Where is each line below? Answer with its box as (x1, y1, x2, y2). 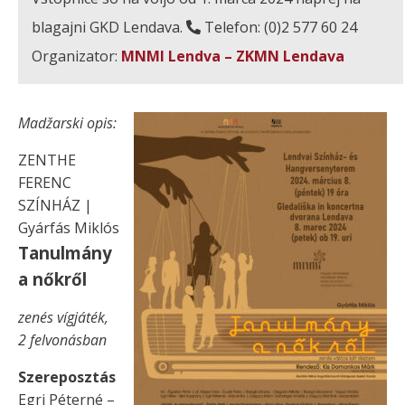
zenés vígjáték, (18, 307, 108, 328)
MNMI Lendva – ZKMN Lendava (121, 46, 344, 67)
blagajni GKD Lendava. (32, 17, 186, 38)
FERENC (18, 173, 71, 193)
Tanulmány (18, 241, 112, 265)
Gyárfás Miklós (18, 218, 119, 239)
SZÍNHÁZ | (18, 195, 92, 216)
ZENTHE (18, 150, 76, 171)
